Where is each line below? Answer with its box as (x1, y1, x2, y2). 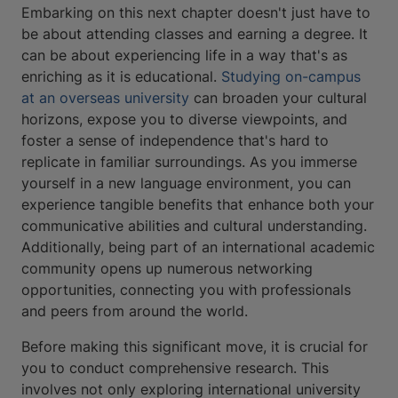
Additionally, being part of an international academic (21, 238, 375, 257)
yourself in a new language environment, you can (21, 174, 351, 193)
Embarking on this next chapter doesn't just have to (21, 4, 370, 22)
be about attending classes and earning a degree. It (21, 25, 368, 44)
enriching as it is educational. (21, 68, 221, 86)
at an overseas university (21, 89, 189, 107)
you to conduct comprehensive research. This (21, 359, 329, 378)
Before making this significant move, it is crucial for (21, 338, 368, 356)
